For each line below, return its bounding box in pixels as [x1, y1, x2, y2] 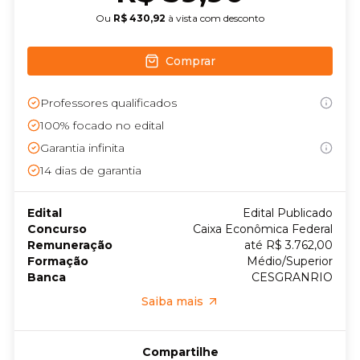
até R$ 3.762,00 [244, 238, 333, 252]
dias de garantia [51, 163, 141, 178]
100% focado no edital [40, 118, 164, 133]
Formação [27, 254, 88, 268]
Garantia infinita [40, 141, 125, 155]
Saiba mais [141, 294, 203, 309]
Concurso [27, 222, 87, 236]
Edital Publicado [243, 206, 333, 220]
